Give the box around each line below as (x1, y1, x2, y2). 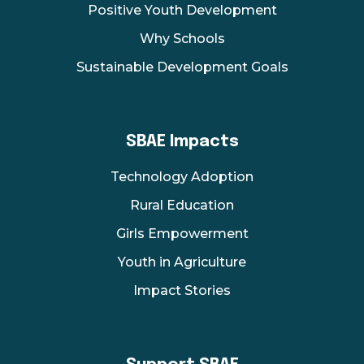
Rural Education (130, 197, 234, 213)
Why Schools (139, 30, 225, 46)
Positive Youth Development (87, 2, 277, 18)
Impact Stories (133, 282, 231, 298)
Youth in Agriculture (118, 253, 246, 270)
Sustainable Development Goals (76, 58, 288, 75)
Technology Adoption (110, 168, 253, 184)
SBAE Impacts (125, 132, 239, 150)
